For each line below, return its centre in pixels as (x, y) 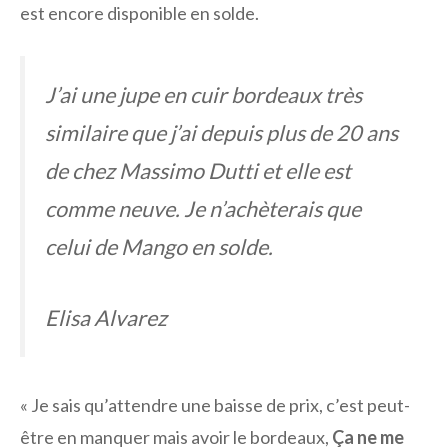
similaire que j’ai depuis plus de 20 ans (221, 133)
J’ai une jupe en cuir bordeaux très (203, 95)
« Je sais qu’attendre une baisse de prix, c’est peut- (215, 404)
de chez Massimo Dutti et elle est (198, 171)
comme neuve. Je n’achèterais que (203, 209)
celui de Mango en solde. (159, 247)
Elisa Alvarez (106, 317)
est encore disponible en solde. (139, 13)
